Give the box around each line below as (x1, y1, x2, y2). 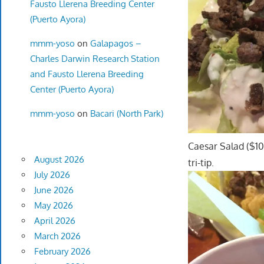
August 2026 (34, 154, 84, 166)
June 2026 (34, 184, 74, 196)
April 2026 (34, 215, 75, 227)
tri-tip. (188, 157, 214, 169)
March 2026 (34, 230, 81, 242)
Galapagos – (90, 37, 141, 49)
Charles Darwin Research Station (29, 52, 160, 64)
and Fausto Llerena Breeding (29, 68, 144, 80)
